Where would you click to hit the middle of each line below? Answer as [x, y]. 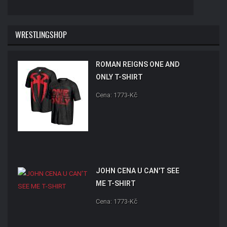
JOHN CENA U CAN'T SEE [138, 171]
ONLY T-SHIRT [119, 77]
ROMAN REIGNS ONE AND [138, 65]
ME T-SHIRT [116, 184]
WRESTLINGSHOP [41, 35]
